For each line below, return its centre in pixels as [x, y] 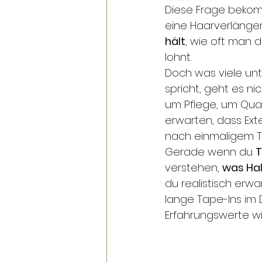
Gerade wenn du [210, 151]
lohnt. [178, 57]
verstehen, [194, 167]
